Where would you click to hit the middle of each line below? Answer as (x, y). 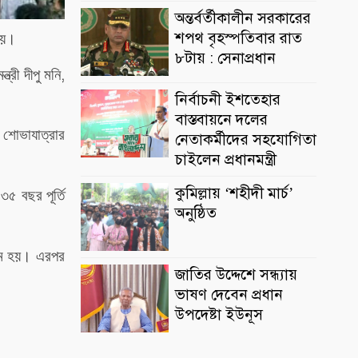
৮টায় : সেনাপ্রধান (225, 58)
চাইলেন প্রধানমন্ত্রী (226, 160)
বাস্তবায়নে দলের (221, 120)
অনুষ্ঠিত (196, 213)
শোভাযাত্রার (34, 135)
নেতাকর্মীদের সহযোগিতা (246, 140)
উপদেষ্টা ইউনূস (219, 315)
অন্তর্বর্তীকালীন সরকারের (243, 18)
